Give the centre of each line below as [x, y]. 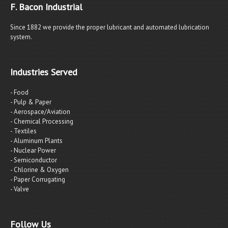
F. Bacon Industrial [46, 7]
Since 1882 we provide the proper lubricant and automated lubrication [110, 27]
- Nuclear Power [33, 150]
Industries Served [44, 72]
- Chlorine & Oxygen [39, 170]
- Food [19, 92]
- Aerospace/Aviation [40, 112]
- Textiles [23, 131]
